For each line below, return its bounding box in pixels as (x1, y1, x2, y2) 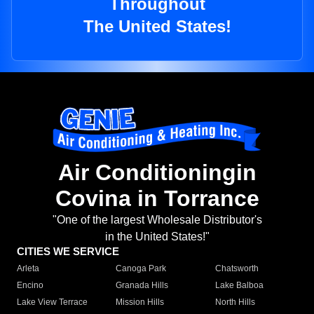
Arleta (17, 264, 39, 274)
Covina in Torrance (55, 186, 259, 212)
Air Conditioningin (57, 160, 257, 186)
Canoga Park (116, 264, 167, 274)
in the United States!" (104, 231, 210, 243)
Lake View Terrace (17, 297, 88, 308)
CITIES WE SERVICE (17, 245, 119, 258)
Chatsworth (214, 264, 259, 274)
